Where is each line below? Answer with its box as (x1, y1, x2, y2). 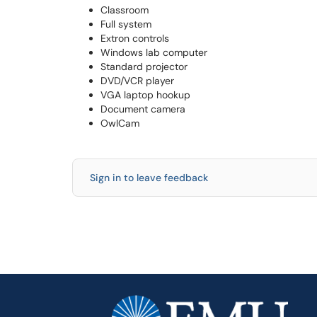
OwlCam (100, 117, 139, 129)
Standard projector (100, 60, 188, 73)
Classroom (100, 4, 149, 16)
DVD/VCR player (100, 74, 174, 87)
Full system (100, 18, 151, 30)
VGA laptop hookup (100, 88, 190, 101)
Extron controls (100, 32, 169, 45)
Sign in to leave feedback (90, 171, 208, 184)
